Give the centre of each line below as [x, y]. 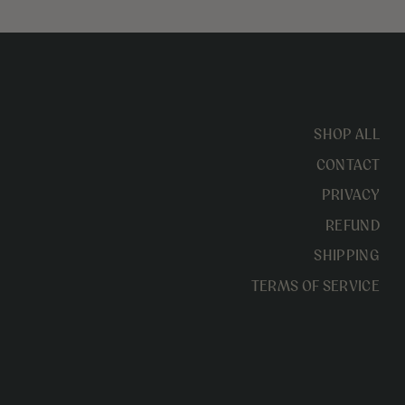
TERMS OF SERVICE [315, 285]
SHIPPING [347, 255]
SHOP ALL [347, 134]
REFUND [352, 225]
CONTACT [348, 164]
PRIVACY [350, 195]
